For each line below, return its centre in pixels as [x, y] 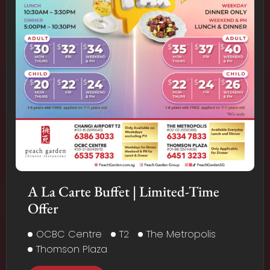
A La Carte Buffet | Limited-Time [124, 192]
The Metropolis [181, 234]
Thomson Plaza [72, 250]
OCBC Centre [69, 234]
